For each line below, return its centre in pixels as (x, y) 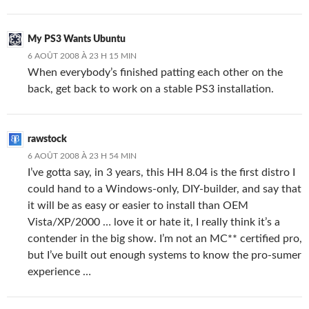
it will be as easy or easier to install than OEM (138, 206)
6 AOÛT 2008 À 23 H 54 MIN (82, 156)
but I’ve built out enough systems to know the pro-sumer (165, 255)
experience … (59, 272)
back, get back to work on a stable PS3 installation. (151, 89)
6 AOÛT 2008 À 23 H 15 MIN (82, 56)
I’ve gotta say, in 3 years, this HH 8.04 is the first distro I (161, 172)
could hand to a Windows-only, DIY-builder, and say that (165, 189)
